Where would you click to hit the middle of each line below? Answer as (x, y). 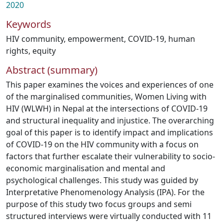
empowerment (96, 39)
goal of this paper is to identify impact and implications (110, 132)
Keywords (29, 24)
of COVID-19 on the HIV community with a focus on (102, 144)
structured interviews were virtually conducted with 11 (109, 216)
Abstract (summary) (52, 70)
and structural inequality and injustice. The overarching (110, 120)
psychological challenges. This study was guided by (102, 180)
